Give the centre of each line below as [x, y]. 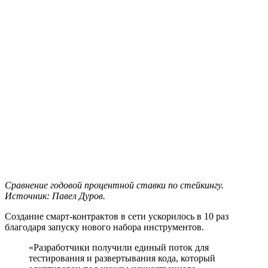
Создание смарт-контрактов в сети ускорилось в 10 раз [117, 216]
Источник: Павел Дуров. [55, 196]
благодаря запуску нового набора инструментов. [104, 227]
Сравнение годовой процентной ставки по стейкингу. [114, 185]
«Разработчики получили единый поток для [119, 247]
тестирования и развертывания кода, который [122, 258]
